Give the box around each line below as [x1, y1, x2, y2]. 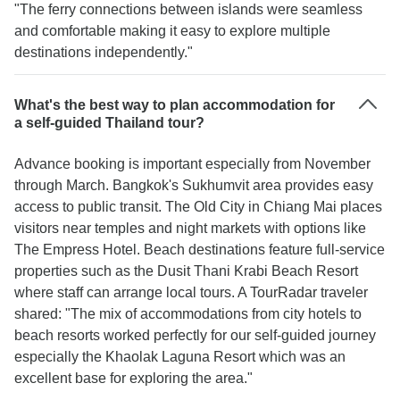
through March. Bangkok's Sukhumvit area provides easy [14, 178, 373, 193]
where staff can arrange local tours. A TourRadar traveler [14, 285, 368, 300]
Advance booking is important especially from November [14, 156, 371, 171]
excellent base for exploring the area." [14, 371, 253, 386]
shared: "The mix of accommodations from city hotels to [14, 306, 362, 321]
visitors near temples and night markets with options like [14, 221, 366, 236]
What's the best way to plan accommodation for [14, 97, 335, 112]
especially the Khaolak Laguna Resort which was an [14, 349, 346, 364]
